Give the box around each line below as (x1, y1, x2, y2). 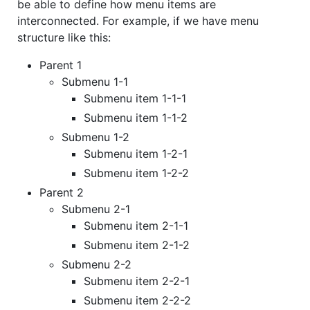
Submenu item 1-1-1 (84, 91, 186, 105)
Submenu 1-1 (62, 74, 128, 89)
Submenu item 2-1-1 (84, 218, 188, 232)
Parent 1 (39, 57, 82, 72)
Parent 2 (39, 185, 84, 199)
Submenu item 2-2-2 (84, 293, 191, 307)
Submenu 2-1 (62, 201, 130, 216)
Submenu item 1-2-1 (84, 146, 188, 161)
